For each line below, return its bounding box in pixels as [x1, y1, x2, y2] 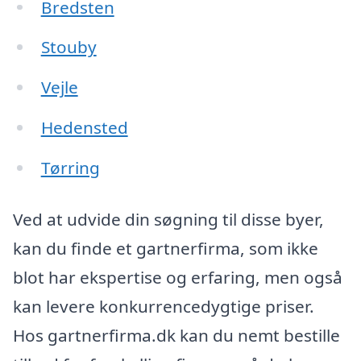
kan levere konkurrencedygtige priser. [13, 294, 314, 317]
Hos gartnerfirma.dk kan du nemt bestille [13, 323, 340, 346]
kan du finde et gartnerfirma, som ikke [13, 236, 318, 259]
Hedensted [40, 116, 128, 139]
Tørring [40, 156, 100, 179]
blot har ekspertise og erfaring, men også [13, 265, 342, 288]
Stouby [40, 35, 97, 59]
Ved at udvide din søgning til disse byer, [13, 207, 324, 230]
